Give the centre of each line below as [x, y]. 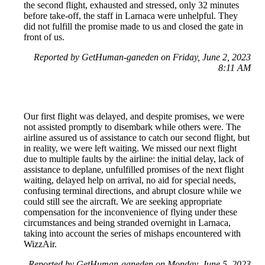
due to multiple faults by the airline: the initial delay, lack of [134, 159]
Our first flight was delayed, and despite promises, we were [134, 117]
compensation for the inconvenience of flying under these [130, 212]
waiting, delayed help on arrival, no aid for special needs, [130, 180]
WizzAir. [40, 244]
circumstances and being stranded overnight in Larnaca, [127, 223]
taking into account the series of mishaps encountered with [132, 234]
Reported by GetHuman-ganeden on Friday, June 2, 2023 [142, 57]
